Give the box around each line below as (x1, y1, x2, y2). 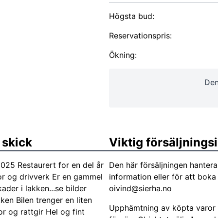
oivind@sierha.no (109, 183, 172, 193)
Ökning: (109, 50, 137, 60)
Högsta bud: (109, 11, 154, 21)
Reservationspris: (109, 31, 172, 40)
